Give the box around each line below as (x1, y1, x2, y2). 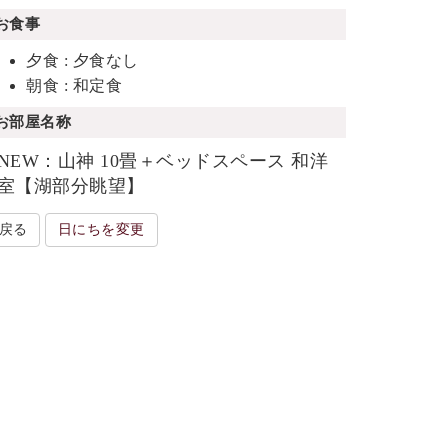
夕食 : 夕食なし (26, 51, 139, 69)
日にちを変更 (57, 222, 145, 238)
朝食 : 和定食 (26, 76, 122, 94)
